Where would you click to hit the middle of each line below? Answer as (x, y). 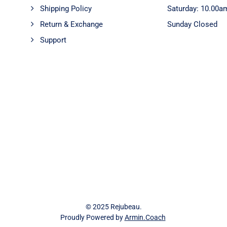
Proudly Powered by (92, 217)
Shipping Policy (66, 9)
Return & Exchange (72, 25)
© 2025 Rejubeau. (113, 207)
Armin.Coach (145, 217)
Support (53, 40)
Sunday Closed (193, 25)
